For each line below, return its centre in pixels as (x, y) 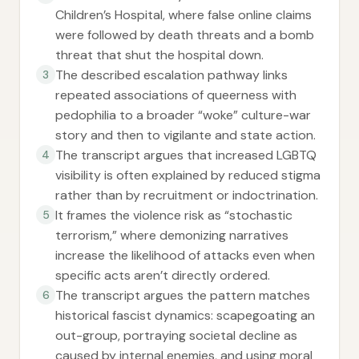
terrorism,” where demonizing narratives (172, 235)
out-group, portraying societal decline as (176, 335)
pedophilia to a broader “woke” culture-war (183, 115)
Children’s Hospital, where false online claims (184, 15)
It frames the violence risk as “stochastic (174, 215)
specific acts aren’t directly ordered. (163, 275)
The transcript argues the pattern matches (183, 295)
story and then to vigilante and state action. (186, 135)
